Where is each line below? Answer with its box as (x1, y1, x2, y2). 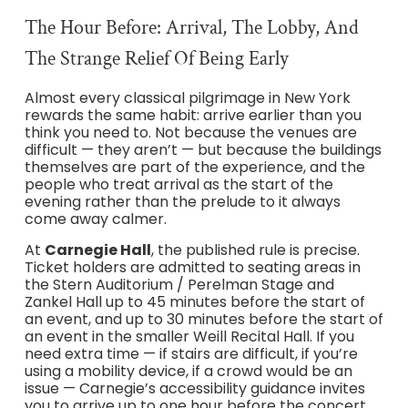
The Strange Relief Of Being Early (24, 46, 289, 73)
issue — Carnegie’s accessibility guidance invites (24, 377, 365, 399)
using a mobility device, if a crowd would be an (24, 360, 352, 382)
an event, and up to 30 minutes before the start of (24, 308, 383, 330)
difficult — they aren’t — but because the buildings (24, 139, 382, 161)
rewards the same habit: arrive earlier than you (24, 105, 362, 127)
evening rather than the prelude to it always (24, 191, 341, 213)
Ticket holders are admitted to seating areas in (24, 256, 361, 278)
